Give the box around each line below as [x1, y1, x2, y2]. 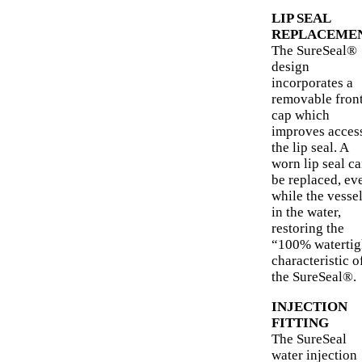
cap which [271, 107, 330, 124]
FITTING [271, 315, 329, 331]
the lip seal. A [271, 140, 348, 156]
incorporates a [271, 75, 353, 91]
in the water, [271, 204, 341, 221]
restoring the [271, 221, 344, 237]
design [271, 59, 309, 75]
